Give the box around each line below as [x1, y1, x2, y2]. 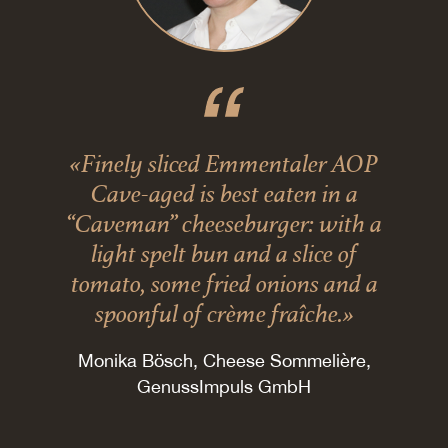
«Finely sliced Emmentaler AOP [70, 145, 378, 182]
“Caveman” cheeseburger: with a [66, 205, 382, 242]
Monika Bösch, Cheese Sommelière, [77, 350, 371, 372]
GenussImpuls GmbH [137, 376, 311, 398]
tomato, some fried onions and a [70, 265, 378, 302]
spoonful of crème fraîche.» [94, 295, 354, 332]
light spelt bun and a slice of [91, 235, 357, 272]
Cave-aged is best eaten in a [90, 175, 358, 212]
